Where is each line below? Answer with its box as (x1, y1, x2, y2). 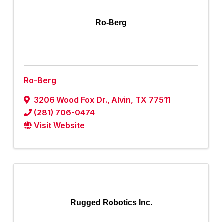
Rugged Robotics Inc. (70, 198, 152, 207)
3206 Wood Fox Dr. (34, 95, 107, 105)
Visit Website (34, 120, 85, 131)
